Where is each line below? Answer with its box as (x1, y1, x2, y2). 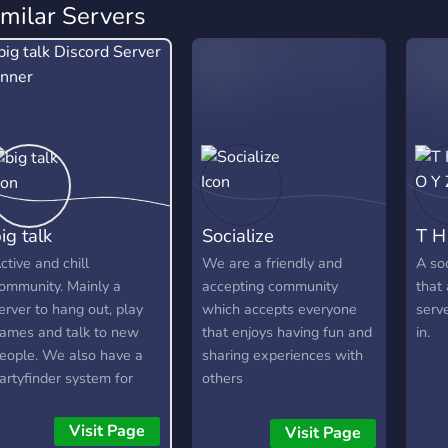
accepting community (202, 276, 339, 297)
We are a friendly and (202, 253, 343, 274)
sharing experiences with (202, 345, 364, 366)
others (202, 368, 244, 389)
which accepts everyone (202, 299, 358, 320)
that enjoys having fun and (202, 322, 373, 343)
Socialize (202, 223, 275, 249)
